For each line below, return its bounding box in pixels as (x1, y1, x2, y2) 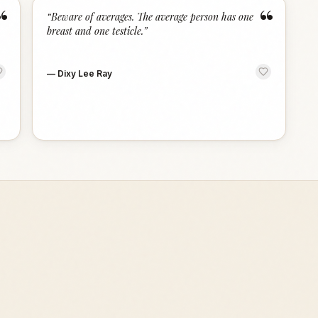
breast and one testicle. (47, 24, 144, 38)
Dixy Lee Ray (57, 68, 113, 79)
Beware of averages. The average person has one (51, 10, 254, 23)
